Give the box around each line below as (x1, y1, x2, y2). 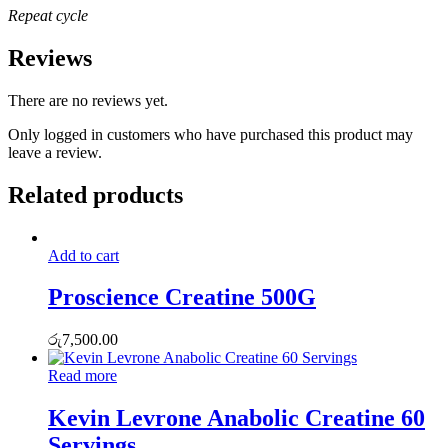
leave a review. (8, 143, 102, 161)
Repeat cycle (8, 6, 88, 24)
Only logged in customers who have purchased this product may (8, 125, 413, 143)
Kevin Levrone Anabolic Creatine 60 (48, 405, 425, 432)
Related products (8, 181, 183, 208)
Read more (48, 367, 117, 385)
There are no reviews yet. (8, 91, 168, 109)
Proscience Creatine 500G (48, 284, 316, 311)
